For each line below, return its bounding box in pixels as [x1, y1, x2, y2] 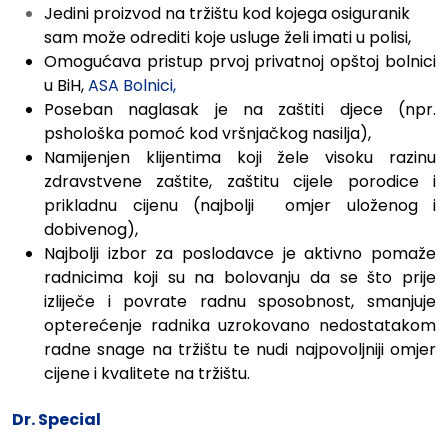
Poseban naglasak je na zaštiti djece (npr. [44, 98, 436, 122]
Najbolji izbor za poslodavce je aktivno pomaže [44, 242, 436, 266]
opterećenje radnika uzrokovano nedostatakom [44, 314, 436, 338]
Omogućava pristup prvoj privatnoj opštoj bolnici [44, 50, 436, 74]
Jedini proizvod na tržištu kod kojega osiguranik [44, 2, 410, 26]
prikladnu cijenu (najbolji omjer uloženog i [44, 194, 436, 218]
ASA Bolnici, [88, 74, 176, 98]
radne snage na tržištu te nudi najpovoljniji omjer [44, 338, 436, 362]
